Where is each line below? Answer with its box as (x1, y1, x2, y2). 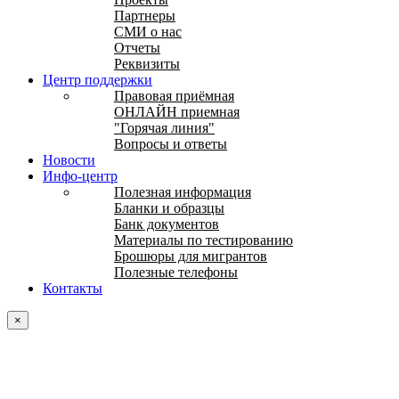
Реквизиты (114, 55, 180, 71)
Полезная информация (114, 183, 251, 199)
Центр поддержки (43, 71, 152, 87)
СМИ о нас (114, 23, 182, 39)
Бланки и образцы (114, 199, 224, 216)
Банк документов (114, 216, 219, 232)
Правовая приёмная (114, 87, 234, 103)
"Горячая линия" (114, 119, 215, 135)
